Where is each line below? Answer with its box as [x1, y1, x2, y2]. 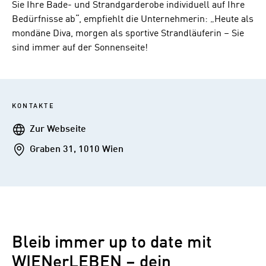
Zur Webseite [30, 124, 86, 134]
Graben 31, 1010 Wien [30, 144, 123, 154]
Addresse [11, 144, 51, 154]
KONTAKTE [12, 102, 55, 110]
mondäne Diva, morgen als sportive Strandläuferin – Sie [12, 28, 244, 39]
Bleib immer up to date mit [12, 235, 212, 252]
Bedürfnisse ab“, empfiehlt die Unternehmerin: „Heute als [12, 14, 254, 24]
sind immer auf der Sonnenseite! [12, 43, 148, 53]
